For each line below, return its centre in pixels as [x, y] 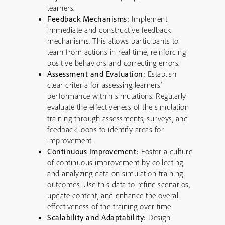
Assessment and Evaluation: [96, 74]
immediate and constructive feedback [109, 30]
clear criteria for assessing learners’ [104, 85]
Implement [148, 19]
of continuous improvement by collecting [115, 162]
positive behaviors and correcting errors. [114, 63]
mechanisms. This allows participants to [113, 41]
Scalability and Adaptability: [97, 217]
